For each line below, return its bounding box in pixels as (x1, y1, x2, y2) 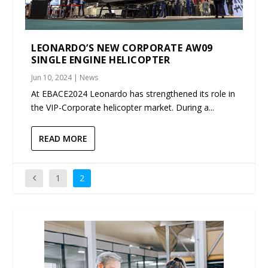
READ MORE (39, 132, 88, 144)
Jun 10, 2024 (31, 72, 72, 83)
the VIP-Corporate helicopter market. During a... (31, 101, 215, 113)
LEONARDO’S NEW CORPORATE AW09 (31, 41, 213, 54)
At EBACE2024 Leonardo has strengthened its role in (31, 87, 236, 99)
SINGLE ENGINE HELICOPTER (31, 53, 170, 66)
